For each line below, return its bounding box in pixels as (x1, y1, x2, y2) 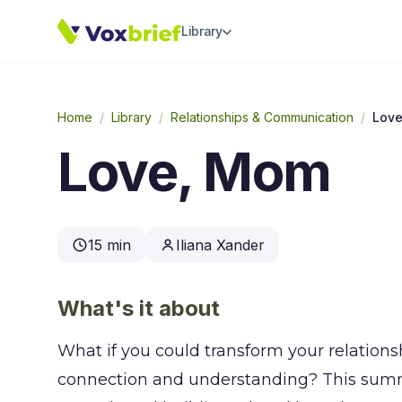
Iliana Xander (176, 236, 265, 254)
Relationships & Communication (170, 109, 354, 125)
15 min (88, 236, 131, 254)
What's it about (57, 295, 220, 321)
